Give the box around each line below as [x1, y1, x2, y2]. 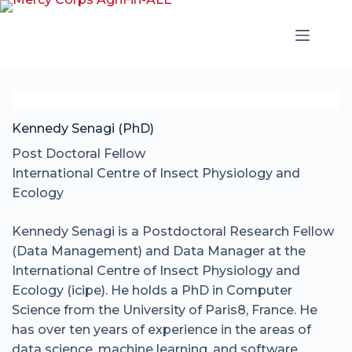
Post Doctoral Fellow [12, 146, 145, 161]
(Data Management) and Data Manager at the [12, 244, 306, 258]
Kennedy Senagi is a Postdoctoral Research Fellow [12, 224, 334, 239]
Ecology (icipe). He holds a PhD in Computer [12, 283, 292, 298]
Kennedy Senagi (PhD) [12, 121, 154, 136]
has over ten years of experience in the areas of [12, 322, 311, 337]
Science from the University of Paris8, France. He [12, 302, 317, 317]
